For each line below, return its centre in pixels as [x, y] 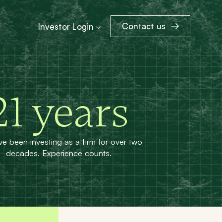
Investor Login [66, 27]
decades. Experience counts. [58, 153]
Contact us [144, 26]
